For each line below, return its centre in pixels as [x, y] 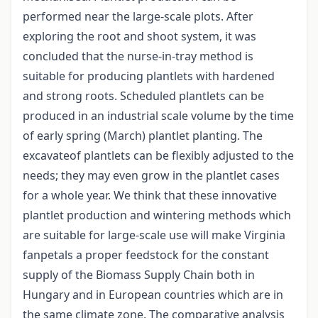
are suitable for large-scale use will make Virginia [154, 235]
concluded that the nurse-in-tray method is [138, 56]
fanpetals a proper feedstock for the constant [146, 255]
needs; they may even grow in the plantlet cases [151, 176]
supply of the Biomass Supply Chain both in [139, 275]
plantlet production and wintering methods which [157, 215]
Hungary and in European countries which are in [153, 295]
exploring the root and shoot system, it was [139, 37]
